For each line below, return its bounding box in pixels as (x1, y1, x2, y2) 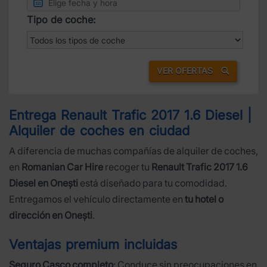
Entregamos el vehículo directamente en (9, 193, 185, 205)
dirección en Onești (9, 209, 92, 221)
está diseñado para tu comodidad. (78, 176, 227, 189)
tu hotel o (185, 193, 223, 205)
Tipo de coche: (27, 14, 96, 26)
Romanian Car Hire (21, 160, 103, 173)
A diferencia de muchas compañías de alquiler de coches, (9, 144, 258, 157)
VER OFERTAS (157, 66, 215, 76)
